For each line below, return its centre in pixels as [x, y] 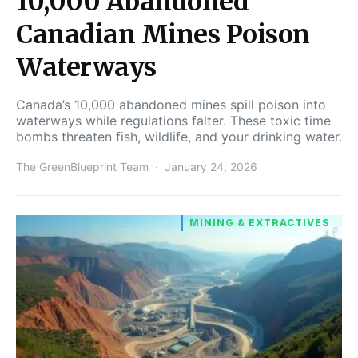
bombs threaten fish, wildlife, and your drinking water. [179, 136]
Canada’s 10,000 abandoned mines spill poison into [171, 104]
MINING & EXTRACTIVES [260, 222]
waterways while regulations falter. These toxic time [173, 120]
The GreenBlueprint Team [82, 166]
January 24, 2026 [211, 166]
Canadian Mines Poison [163, 34]
